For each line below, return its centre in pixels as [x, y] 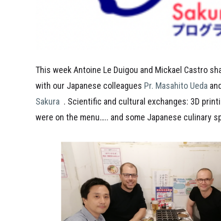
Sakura [48, 102]
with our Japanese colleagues [90, 86]
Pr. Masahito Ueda [176, 86]
